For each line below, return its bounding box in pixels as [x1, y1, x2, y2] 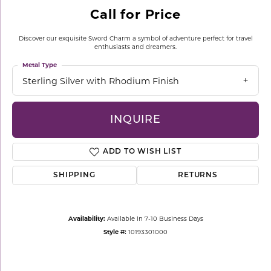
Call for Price [90, 7, 181, 22]
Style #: [103, 228, 126, 236]
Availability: [68, 215, 105, 223]
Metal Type [22, 61, 57, 69]
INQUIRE [110, 114, 161, 125]
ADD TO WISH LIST [102, 148, 181, 156]
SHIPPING [53, 172, 96, 180]
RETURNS [178, 172, 218, 180]
